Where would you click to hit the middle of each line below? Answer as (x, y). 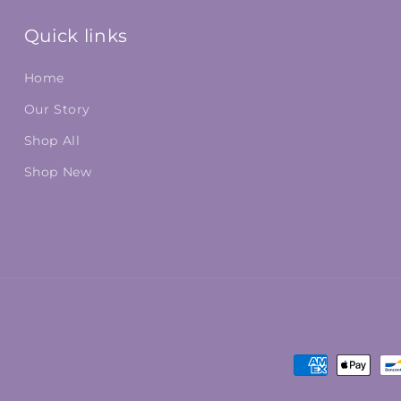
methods (328, 391)
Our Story (57, 109)
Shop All (52, 141)
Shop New (58, 172)
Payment (328, 366)
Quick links (76, 36)
